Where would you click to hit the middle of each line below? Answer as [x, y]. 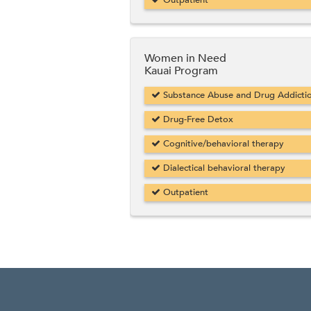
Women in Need [185, 59]
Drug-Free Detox [197, 120]
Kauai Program [181, 71]
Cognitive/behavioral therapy [222, 144]
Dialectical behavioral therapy [223, 168]
